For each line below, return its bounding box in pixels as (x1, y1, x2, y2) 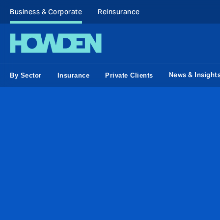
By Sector (10, 71, 42, 79)
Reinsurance (98, 7, 140, 16)
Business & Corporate (10, 7, 82, 16)
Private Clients (105, 71, 153, 79)
